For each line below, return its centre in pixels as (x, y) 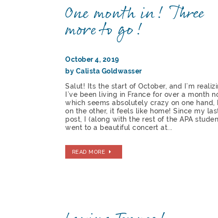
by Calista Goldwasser (104, 71)
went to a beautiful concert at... (119, 127)
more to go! (105, 30)
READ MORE (89, 152)
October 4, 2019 (92, 59)
